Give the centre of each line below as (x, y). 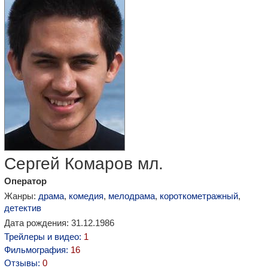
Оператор (25, 181)
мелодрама (132, 196)
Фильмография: (37, 250)
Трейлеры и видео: (44, 237)
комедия (86, 196)
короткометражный (199, 196)
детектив (23, 208)
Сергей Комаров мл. (84, 164)
